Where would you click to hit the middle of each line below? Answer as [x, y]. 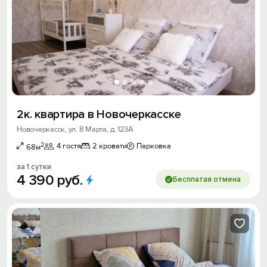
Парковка [154, 146]
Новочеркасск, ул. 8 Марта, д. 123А [75, 129]
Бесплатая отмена [207, 180]
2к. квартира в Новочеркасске [99, 114]
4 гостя [69, 146]
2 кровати [110, 146]
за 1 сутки [34, 167]
